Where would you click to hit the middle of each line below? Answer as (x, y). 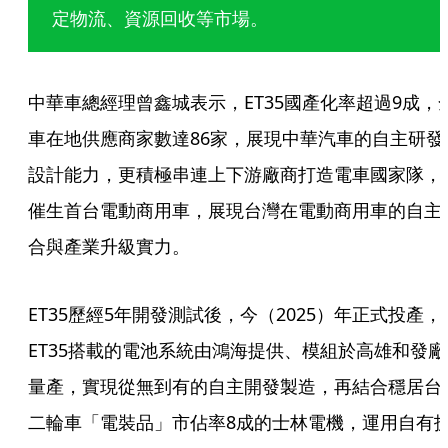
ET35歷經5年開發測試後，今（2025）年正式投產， (235, 314)
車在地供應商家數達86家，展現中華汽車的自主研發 (236, 138)
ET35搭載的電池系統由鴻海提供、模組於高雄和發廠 (237, 350)
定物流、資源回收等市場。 (160, 18)
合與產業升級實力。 (109, 246)
